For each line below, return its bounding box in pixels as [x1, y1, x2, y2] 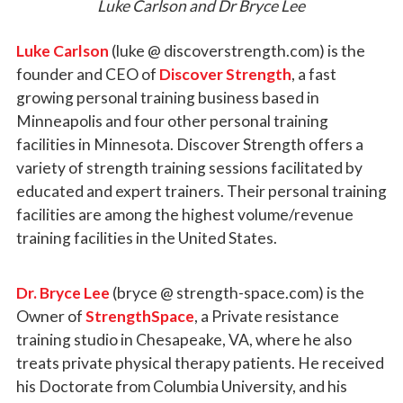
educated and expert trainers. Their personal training [15, 181, 387, 201]
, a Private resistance [193, 306, 339, 326]
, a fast [291, 64, 336, 84]
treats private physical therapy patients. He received [15, 353, 384, 372]
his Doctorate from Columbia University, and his [15, 376, 347, 396]
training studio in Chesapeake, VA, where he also [15, 329, 352, 349]
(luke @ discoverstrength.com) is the [108, 40, 365, 60]
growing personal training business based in [15, 87, 319, 107]
